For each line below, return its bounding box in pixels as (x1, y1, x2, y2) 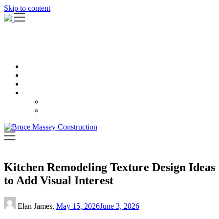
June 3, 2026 (100, 201, 139, 210)
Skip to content (4, 4, 50, 12)
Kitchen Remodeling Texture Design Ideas (4, 160, 215, 174)
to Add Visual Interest (4, 174, 113, 187)
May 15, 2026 (56, 201, 100, 210)
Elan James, (18, 201, 56, 210)
